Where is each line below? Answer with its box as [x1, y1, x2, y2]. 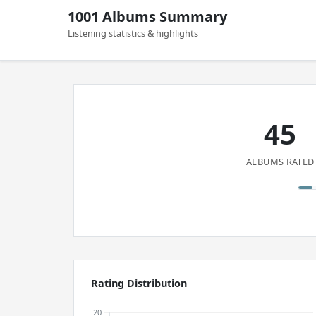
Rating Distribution [91, 276, 187, 290]
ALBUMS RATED [246, 155, 315, 168]
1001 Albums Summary [68, 7, 227, 26]
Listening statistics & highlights [68, 27, 198, 39]
